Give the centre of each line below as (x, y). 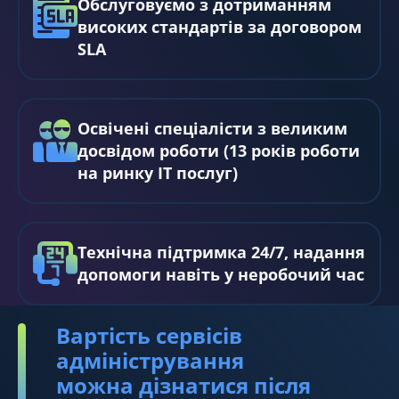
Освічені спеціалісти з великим (212, 128)
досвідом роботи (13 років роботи (219, 150)
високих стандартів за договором (220, 26)
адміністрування (150, 360)
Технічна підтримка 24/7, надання (221, 252)
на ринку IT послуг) (158, 172)
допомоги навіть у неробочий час (221, 274)
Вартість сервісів (149, 335)
